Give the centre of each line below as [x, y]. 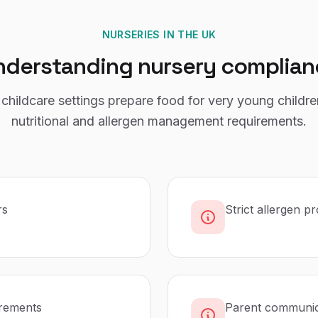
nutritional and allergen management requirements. [159, 121]
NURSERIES [131, 34]
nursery [176, 66]
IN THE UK [188, 34]
